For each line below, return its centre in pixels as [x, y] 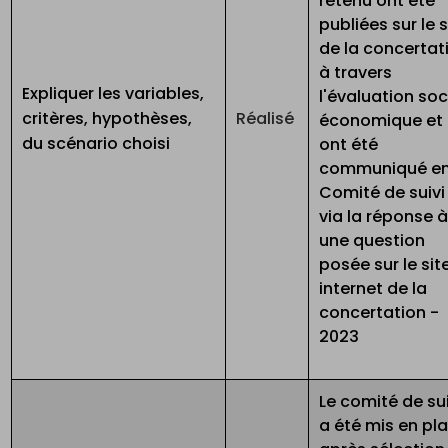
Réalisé [265, 119]
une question [372, 241]
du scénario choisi [96, 144]
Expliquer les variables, [113, 94]
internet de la [373, 289]
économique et [381, 121]
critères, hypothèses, [107, 119]
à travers [356, 73]
